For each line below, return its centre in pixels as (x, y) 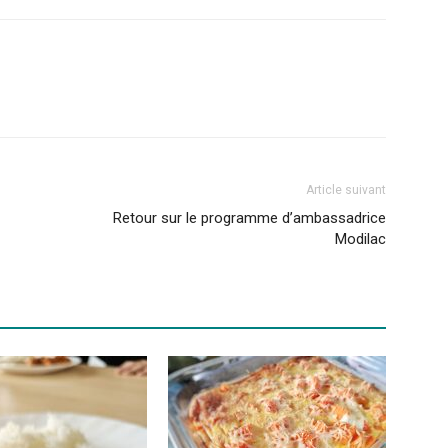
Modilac (360, 238)
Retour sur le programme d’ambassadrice (249, 217)
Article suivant (346, 189)
